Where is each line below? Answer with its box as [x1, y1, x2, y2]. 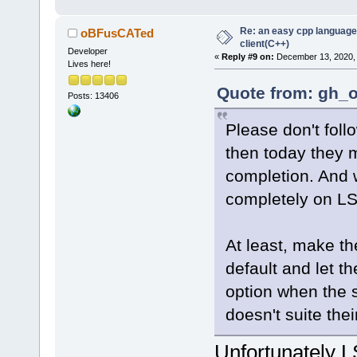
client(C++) [239, 37, 289, 49]
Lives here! [67, 58, 111, 69]
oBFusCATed [80, 25, 155, 40]
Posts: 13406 [67, 90, 119, 100]
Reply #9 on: [221, 51, 274, 61]
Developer [67, 45, 108, 56]
